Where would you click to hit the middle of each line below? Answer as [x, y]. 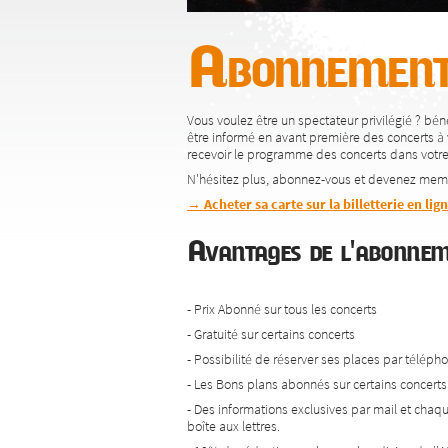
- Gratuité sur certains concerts [271, 333]
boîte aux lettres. [233, 425]
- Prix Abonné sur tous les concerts [283, 308]
